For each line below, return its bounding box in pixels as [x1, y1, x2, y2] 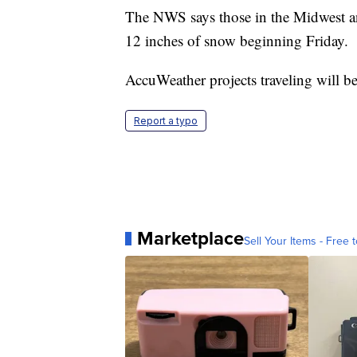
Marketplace [137, 224, 244, 253]
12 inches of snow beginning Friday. [125, 30, 348, 51]
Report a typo [134, 115, 198, 127]
